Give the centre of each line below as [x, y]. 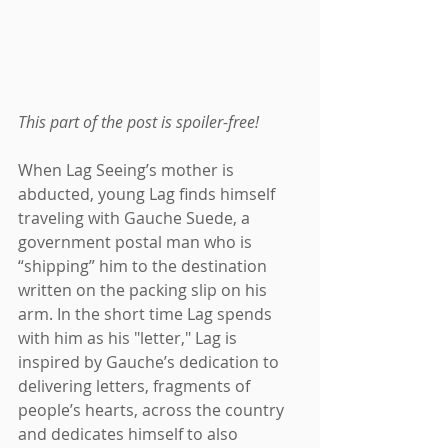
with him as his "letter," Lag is [129, 337]
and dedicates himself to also [130, 433]
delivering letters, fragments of [136, 385]
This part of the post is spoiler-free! [138, 121]
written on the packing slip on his [144, 289]
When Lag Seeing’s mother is [128, 169]
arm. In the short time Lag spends [147, 313]
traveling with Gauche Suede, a [136, 217]
